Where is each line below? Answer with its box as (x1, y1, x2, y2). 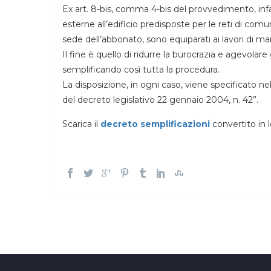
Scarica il (62, 119, 100, 130)
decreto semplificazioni (100, 119, 210, 130)
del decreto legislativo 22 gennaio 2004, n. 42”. (62, 94, 258, 105)
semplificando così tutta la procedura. (62, 64, 220, 75)
